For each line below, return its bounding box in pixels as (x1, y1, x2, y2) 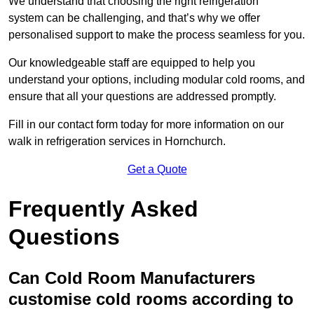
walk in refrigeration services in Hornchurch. (8, 135, 226, 148)
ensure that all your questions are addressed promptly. (8, 90, 276, 103)
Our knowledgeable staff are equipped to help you (8, 57, 255, 69)
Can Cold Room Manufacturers (8, 268, 255, 288)
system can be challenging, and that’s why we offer (8, 12, 260, 25)
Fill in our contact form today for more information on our (8, 118, 284, 131)
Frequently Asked (8, 196, 198, 222)
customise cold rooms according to (8, 289, 294, 309)
